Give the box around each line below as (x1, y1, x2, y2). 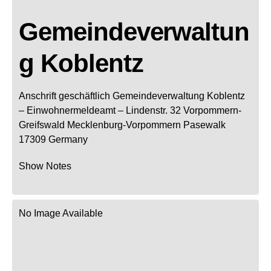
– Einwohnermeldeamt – (19, 105, 123, 116)
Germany (48, 134, 88, 145)
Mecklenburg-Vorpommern (67, 119, 181, 130)
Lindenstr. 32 (126, 105, 181, 116)
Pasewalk (183, 119, 226, 130)
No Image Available (19, 207, 103, 218)
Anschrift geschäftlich (19, 90, 110, 101)
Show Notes (19, 160, 71, 171)
